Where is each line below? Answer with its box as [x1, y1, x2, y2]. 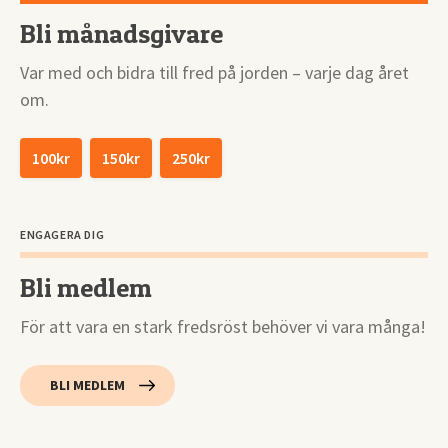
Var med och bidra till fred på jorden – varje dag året [20, 61, 409, 85]
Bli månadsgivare [20, 18, 223, 50]
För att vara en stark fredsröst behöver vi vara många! [20, 315, 426, 339]
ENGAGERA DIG [20, 227, 105, 243]
